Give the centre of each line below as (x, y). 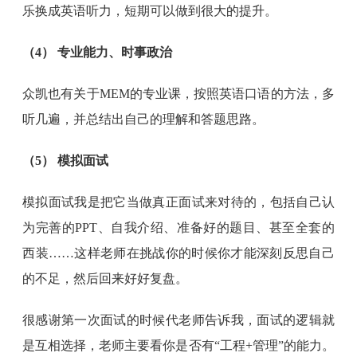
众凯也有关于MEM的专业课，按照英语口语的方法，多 (178, 94)
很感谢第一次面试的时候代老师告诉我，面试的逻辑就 (178, 320)
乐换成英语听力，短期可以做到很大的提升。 (150, 11)
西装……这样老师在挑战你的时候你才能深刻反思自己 (178, 253)
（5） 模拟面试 (66, 161)
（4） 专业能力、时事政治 (98, 52)
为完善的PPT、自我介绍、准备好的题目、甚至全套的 (178, 228)
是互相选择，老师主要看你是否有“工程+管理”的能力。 (178, 345)
